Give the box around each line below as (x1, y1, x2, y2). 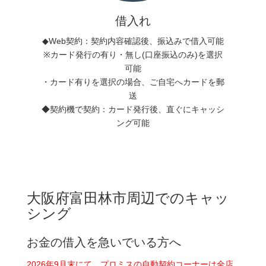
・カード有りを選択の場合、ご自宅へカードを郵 (42, 77, 224, 87)
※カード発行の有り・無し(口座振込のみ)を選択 (43, 49, 223, 59)
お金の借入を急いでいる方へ (27, 235, 181, 249)
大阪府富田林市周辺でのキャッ (27, 189, 229, 206)
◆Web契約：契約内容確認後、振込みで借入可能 (42, 36, 224, 46)
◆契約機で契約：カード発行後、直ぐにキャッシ (42, 104, 224, 114)
